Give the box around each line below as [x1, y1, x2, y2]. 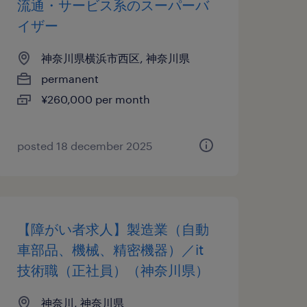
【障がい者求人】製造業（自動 [16, 221, 209, 237]
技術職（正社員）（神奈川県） [16, 262, 209, 278]
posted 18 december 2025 [16, 139, 153, 152]
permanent [40, 72, 99, 85]
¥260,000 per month [40, 93, 150, 106]
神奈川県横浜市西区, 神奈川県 [40, 51, 190, 64]
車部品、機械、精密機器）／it [16, 241, 204, 258]
